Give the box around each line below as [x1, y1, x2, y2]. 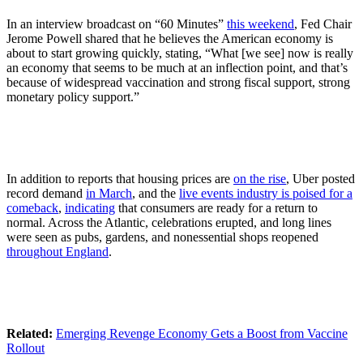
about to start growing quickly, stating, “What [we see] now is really [6, 46, 353, 60]
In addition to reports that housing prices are [6, 172, 233, 186]
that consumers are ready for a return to [115, 201, 318, 216]
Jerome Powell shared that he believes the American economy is [6, 32, 333, 45]
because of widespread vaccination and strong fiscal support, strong [6, 75, 350, 89]
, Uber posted [286, 172, 355, 186]
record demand [6, 186, 86, 201]
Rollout [6, 341, 45, 356]
